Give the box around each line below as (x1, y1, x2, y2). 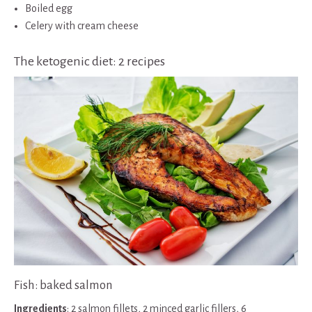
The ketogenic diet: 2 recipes (14, 54, 165, 68)
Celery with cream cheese (25, 19, 139, 31)
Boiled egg (25, 2, 72, 14)
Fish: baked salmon (14, 279, 113, 292)
